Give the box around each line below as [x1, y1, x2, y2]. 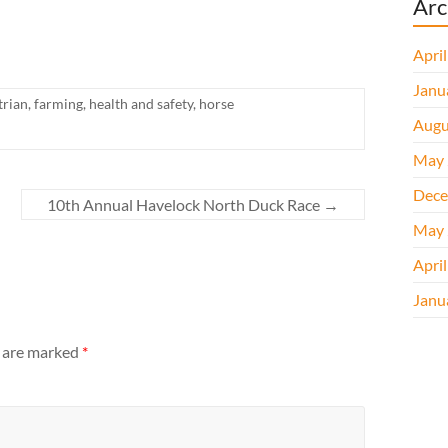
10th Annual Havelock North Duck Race [47, 195, 323, 214]
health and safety [89, 95, 193, 112]
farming [34, 95, 83, 112]
